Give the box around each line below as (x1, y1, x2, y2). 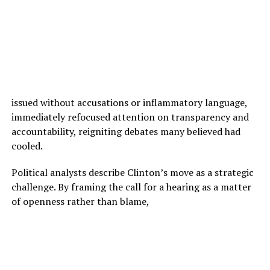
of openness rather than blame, (11, 194, 149, 208)
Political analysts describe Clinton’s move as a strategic (11, 165, 254, 179)
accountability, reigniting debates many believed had (11, 124, 240, 138)
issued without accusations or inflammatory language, (11, 95, 247, 109)
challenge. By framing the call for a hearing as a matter (11, 180, 251, 193)
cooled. (11, 139, 43, 152)
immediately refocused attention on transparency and (11, 110, 249, 124)
